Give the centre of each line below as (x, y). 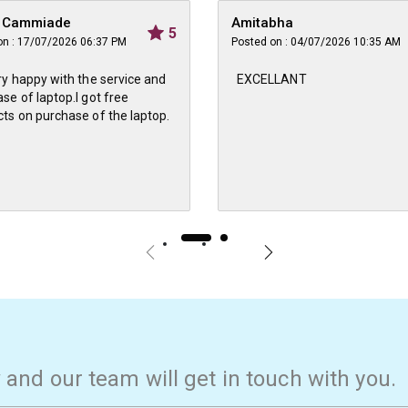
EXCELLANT (272, 79)
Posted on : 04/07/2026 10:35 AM (316, 42)
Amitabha (262, 23)
